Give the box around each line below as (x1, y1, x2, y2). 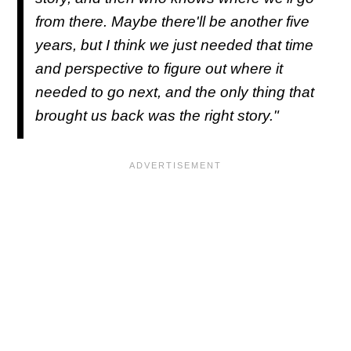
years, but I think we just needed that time (35, 36, 313, 53)
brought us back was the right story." (35, 107, 279, 124)
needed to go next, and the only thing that (35, 83, 314, 100)
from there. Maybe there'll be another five (35, 13, 309, 30)
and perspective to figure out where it (35, 60, 283, 77)
